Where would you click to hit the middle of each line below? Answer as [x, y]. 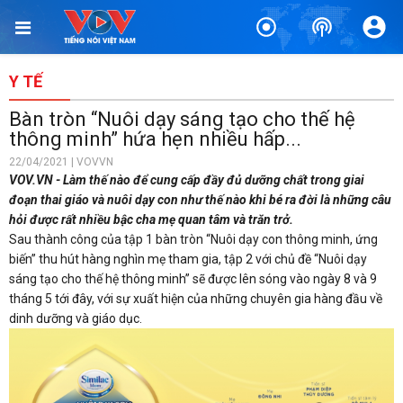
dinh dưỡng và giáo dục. [77, 318]
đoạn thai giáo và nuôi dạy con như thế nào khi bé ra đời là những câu [200, 200]
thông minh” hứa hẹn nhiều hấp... [155, 139]
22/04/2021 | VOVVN [61, 162]
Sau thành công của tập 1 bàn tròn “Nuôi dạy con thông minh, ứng [193, 239]
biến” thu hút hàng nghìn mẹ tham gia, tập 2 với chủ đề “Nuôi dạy [188, 259]
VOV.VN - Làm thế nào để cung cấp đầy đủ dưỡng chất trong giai [187, 180]
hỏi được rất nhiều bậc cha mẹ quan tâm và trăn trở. [151, 219]
